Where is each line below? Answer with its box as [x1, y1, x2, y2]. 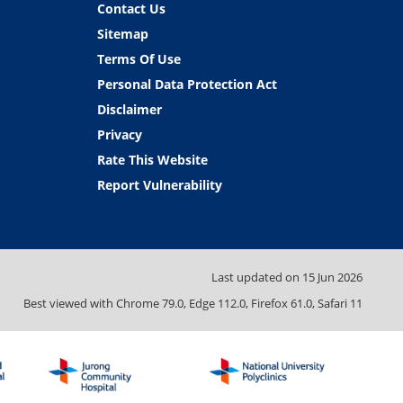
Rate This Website [96, 151, 208, 168]
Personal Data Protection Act [96, 76, 277, 93]
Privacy [96, 126, 142, 143]
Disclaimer [96, 101, 162, 118]
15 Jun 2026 [302, 269, 363, 285]
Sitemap [96, 25, 148, 42]
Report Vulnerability [96, 176, 222, 193]
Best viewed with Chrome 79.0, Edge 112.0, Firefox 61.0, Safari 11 [23, 294, 363, 311]
